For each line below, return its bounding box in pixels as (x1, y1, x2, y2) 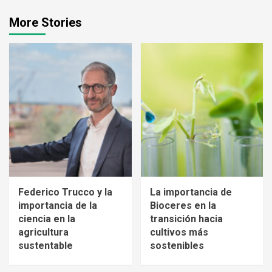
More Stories (9, 15, 82, 30)
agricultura (18, 226, 69, 239)
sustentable (18, 240, 73, 252)
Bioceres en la (149, 200, 216, 212)
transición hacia (149, 213, 223, 225)
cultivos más (149, 226, 208, 239)
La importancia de (149, 186, 232, 199)
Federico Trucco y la (18, 186, 112, 199)
